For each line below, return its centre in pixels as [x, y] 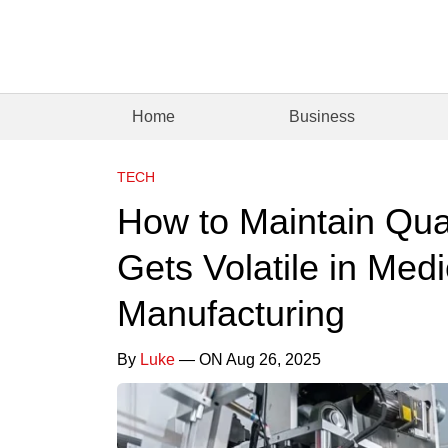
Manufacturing [231, 313]
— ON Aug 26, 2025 [248, 359]
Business [322, 116]
